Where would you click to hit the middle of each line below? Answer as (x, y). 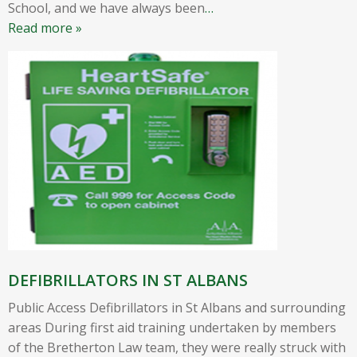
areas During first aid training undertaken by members (172, 327)
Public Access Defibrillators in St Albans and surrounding (177, 307)
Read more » (45, 27)
